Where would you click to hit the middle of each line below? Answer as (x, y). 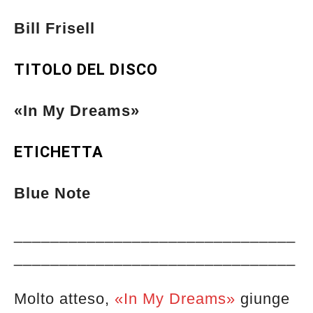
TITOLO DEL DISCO (86, 69)
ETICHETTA (59, 152)
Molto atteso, (64, 298)
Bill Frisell (54, 28)
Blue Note (52, 193)
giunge (263, 298)
